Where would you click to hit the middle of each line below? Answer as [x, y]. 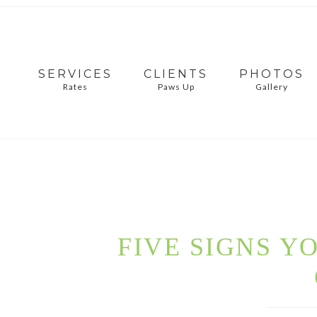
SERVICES [75, 74]
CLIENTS [176, 74]
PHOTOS [272, 74]
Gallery [272, 87]
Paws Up [176, 87]
